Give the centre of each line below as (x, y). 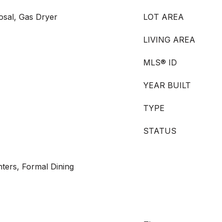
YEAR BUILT (167, 85)
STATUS (160, 131)
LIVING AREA (169, 40)
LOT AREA (164, 17)
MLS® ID (160, 62)
